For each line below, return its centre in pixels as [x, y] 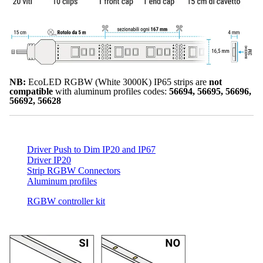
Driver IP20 [49, 160]
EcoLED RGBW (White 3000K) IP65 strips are [117, 82]
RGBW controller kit [66, 201]
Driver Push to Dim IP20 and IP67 [91, 149]
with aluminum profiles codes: [112, 91]
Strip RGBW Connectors [74, 170]
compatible [32, 91]
